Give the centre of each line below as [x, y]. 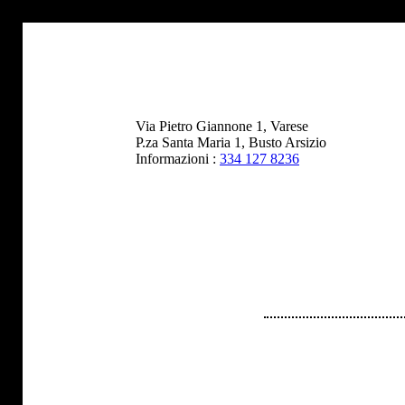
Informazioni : [178, 158]
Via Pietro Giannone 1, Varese [222, 126]
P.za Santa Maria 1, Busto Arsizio [231, 142]
